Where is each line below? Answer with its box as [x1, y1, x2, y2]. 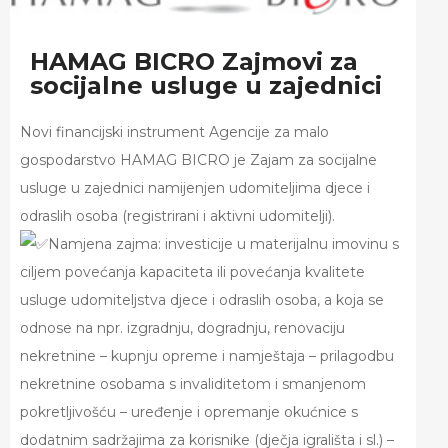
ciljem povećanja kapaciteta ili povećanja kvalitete [20, 263, 365, 282]
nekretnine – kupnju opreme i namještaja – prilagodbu [20, 347, 394, 366]
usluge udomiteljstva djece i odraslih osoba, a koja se [20, 291, 384, 310]
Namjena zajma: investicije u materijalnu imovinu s [48, 235, 399, 254]
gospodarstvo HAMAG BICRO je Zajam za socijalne [20, 151, 377, 170]
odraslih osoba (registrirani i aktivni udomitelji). [20, 207, 335, 226]
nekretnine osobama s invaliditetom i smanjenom [20, 375, 366, 394]
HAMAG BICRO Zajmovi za [30, 47, 358, 77]
